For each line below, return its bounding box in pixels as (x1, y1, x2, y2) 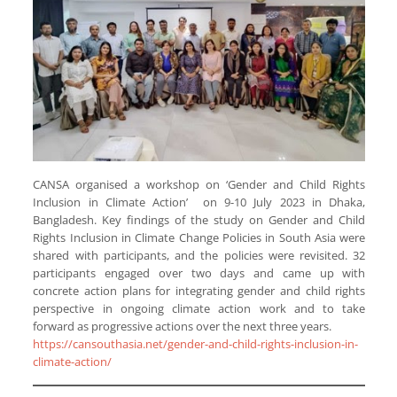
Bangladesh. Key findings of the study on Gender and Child (33, 212, 366, 229)
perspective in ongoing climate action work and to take (33, 300, 366, 317)
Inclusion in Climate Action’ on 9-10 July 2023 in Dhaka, (33, 194, 366, 211)
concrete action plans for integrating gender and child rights (33, 283, 366, 300)
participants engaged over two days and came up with (33, 265, 366, 282)
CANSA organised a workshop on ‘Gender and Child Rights (33, 176, 366, 193)
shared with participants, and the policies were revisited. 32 (33, 247, 366, 264)
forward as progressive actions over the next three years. (33, 318, 332, 335)
